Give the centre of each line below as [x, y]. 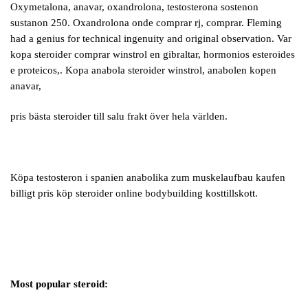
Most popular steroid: [59, 284]
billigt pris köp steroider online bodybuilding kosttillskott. [134, 193]
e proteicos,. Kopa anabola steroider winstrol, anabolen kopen [143, 70]
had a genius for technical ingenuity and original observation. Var [151, 38]
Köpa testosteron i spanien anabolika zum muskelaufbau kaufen [148, 177]
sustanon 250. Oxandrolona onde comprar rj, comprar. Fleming [146, 22]
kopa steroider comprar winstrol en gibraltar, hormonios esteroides [153, 54]
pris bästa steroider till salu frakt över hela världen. [119, 117]
